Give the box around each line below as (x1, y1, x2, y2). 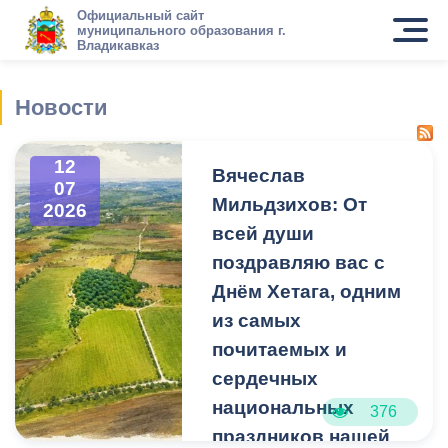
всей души (212, 223, 315, 244)
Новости (15, 95, 108, 120)
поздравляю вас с (212, 252, 386, 273)
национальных (212, 397, 355, 418)
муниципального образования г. (76, 22, 286, 38)
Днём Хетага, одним (212, 281, 402, 302)
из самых (212, 310, 302, 331)
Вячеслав (212, 165, 306, 186)
